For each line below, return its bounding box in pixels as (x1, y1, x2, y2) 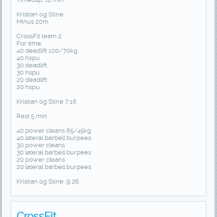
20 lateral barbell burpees (16, 163, 91, 170)
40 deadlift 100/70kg (16, 46, 77, 54)
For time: (16, 39, 43, 47)
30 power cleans (16, 141, 65, 149)
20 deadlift (16, 76, 47, 83)
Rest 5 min (16, 112, 47, 120)
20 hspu (16, 83, 40, 91)
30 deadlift (16, 61, 47, 69)
